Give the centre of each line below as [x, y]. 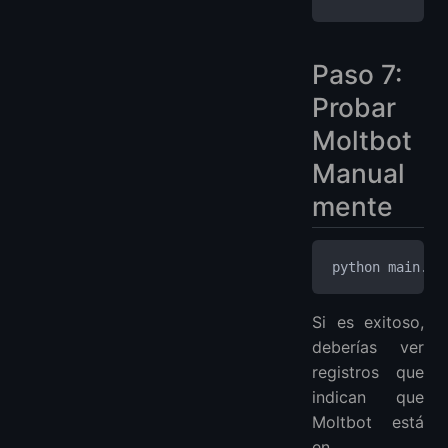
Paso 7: [357, 73]
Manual [358, 172]
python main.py [388, 267]
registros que [368, 372]
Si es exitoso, [368, 322]
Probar [354, 106]
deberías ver [368, 347]
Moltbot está [368, 422]
